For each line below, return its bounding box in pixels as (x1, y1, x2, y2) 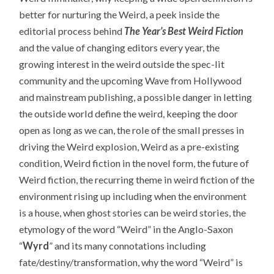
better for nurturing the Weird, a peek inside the (19, 8, 220, 20)
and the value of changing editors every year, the (19, 41, 220, 53)
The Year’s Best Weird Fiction (124, 24, 244, 37)
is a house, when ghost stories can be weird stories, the (19, 206, 246, 218)
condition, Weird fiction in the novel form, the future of (19, 157, 250, 169)
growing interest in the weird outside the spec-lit (19, 57, 225, 70)
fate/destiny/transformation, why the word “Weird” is (19, 256, 243, 268)
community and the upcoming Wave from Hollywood (19, 74, 242, 86)
